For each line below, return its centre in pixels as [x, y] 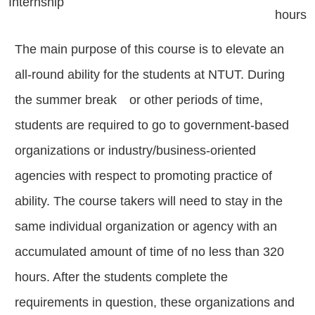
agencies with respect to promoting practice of [143, 176]
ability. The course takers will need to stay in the [149, 201]
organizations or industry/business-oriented [135, 151]
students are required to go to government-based [152, 126]
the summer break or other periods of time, [139, 100]
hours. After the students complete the [121, 277]
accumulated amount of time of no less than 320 [149, 252]
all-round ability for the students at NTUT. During [150, 75]
